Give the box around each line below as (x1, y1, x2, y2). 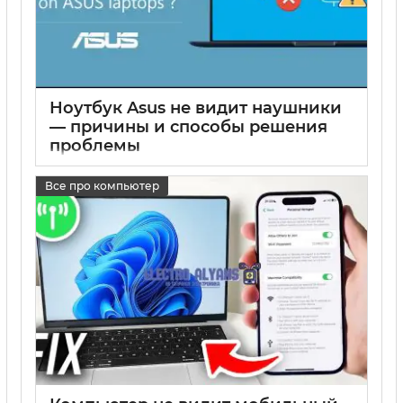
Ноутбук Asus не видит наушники (49, 98, 342, 119)
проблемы (49, 136, 140, 157)
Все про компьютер (45, 178, 159, 193)
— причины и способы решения (49, 117, 327, 138)
